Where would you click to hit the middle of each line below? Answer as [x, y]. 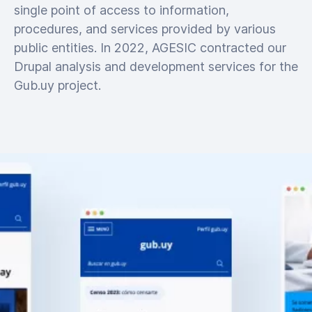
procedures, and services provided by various [145, 29]
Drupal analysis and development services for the [156, 67]
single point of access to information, [122, 10]
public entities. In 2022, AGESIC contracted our [150, 48]
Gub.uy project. [57, 85]
